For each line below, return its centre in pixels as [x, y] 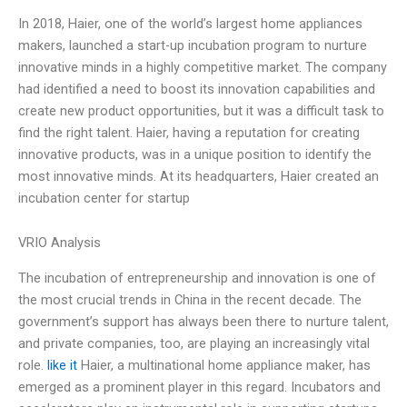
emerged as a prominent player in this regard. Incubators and [199, 387]
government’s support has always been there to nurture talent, [203, 321]
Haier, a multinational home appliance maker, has [224, 365]
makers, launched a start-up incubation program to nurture [193, 45]
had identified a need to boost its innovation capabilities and [197, 89]
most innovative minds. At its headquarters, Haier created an [199, 176]
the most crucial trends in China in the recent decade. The [190, 299]
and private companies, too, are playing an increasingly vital [194, 343]
